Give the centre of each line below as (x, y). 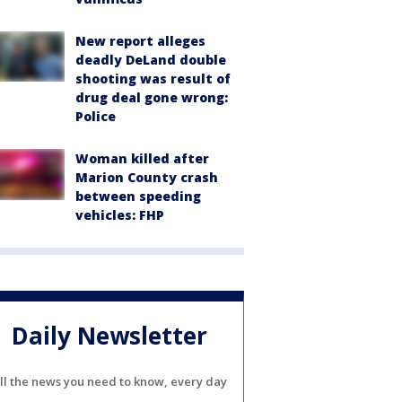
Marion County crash (147, 178)
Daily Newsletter (109, 335)
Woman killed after (142, 159)
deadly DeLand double (151, 60)
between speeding (138, 197)
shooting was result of (153, 79)
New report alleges (140, 41)
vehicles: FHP (120, 215)
